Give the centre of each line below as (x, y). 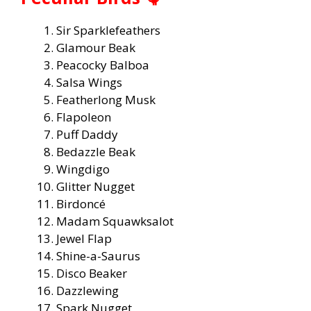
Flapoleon (84, 117)
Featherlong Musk (106, 100)
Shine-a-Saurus (98, 256)
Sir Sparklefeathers (108, 31)
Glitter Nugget (95, 187)
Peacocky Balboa (103, 65)
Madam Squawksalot (115, 221)
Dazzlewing (87, 291)
